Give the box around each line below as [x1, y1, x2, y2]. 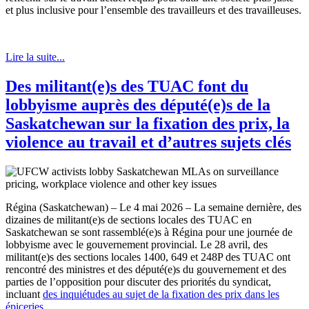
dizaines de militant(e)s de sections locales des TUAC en [6, 213, 252, 226]
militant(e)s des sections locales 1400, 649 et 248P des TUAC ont [6, 250, 290, 263]
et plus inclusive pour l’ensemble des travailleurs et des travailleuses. [6, 3, 301, 16]
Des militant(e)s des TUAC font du [6, 77, 248, 95]
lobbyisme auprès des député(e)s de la [6, 95, 270, 114]
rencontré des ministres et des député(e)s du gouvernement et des [6, 263, 286, 275]
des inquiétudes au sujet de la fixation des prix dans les [43, 288, 279, 300]
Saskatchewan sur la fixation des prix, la [6, 114, 290, 132]
